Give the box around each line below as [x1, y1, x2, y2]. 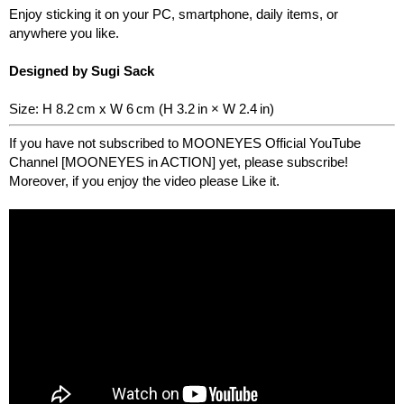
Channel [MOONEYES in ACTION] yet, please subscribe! [9, 153, 348, 170]
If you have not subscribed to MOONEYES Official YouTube [9, 134, 361, 151]
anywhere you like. [9, 24, 119, 41]
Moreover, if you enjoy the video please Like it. [9, 172, 280, 188]
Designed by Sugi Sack [9, 62, 154, 78]
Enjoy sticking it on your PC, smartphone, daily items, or [9, 5, 338, 22]
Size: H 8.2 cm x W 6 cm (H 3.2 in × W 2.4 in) [9, 100, 274, 116]
